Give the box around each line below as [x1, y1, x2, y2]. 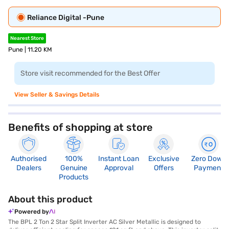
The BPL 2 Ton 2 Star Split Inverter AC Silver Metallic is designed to [8, 218, 201, 225]
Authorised [11, 154, 47, 163]
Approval [104, 164, 133, 172]
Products [59, 173, 88, 181]
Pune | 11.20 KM [8, 46, 52, 53]
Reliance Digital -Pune [27, 13, 104, 22]
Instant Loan [98, 154, 139, 163]
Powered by [14, 208, 49, 215]
